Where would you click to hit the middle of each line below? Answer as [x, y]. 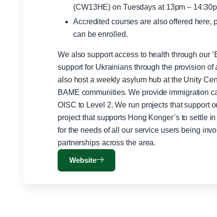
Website [83, 160]
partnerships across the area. [107, 143]
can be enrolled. [101, 34]
